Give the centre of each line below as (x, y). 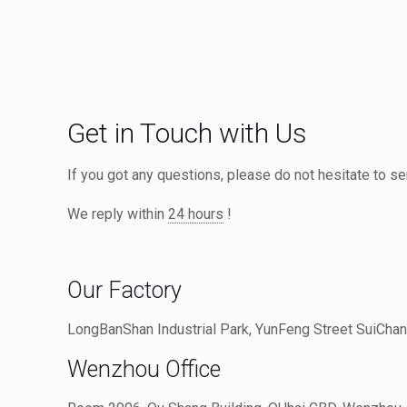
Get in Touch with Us (187, 133)
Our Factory (124, 290)
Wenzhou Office (144, 369)
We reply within (118, 214)
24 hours (196, 214)
